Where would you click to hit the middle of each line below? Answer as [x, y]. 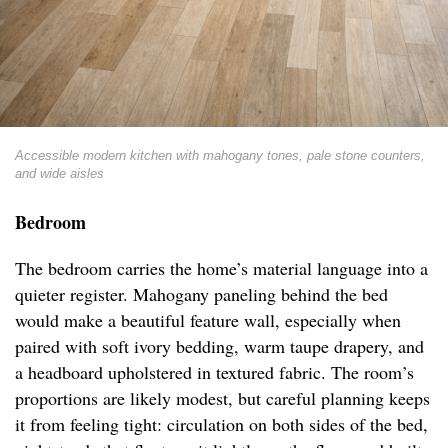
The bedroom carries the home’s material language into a [221, 268]
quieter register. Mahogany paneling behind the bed [201, 294]
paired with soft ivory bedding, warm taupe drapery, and [219, 346]
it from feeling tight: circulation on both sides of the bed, [221, 424]
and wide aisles [59, 174]
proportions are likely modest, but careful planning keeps [222, 398]
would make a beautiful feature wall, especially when [208, 320]
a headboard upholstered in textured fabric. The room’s [214, 372]
